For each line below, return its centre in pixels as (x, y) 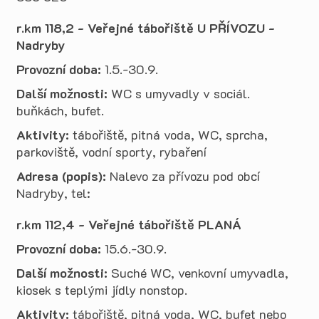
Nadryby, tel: (55, 193)
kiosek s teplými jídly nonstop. (102, 290)
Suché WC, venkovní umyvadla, (198, 273)
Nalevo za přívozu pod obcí (183, 176)
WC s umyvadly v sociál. (179, 93)
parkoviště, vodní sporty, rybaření (111, 152)
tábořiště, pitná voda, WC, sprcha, (168, 135)
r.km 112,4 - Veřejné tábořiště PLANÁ (129, 224)
